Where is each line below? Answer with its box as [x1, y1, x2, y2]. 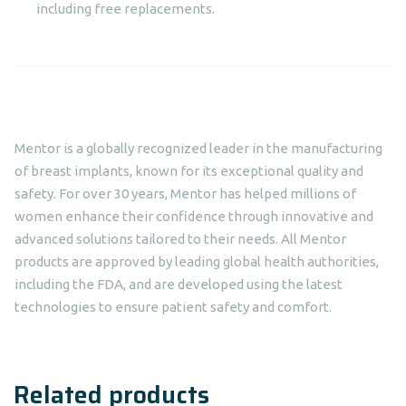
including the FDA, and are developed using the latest [14, 276, 343, 292]
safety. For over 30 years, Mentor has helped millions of [14, 186, 356, 201]
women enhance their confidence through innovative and [14, 208, 373, 224]
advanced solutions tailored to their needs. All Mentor [14, 231, 346, 246]
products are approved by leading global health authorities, [14, 254, 379, 269]
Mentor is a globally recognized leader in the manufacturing [14, 140, 382, 156]
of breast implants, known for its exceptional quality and [14, 163, 363, 179]
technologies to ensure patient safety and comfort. [14, 299, 332, 314]
